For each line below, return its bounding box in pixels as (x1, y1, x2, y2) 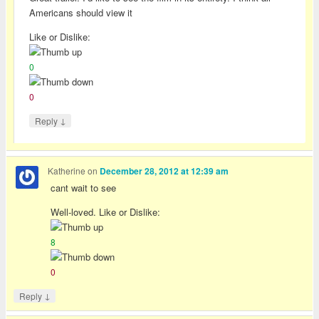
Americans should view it (29, 5, 133, 19)
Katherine (48, 164, 86, 177)
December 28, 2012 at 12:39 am (100, 165, 229, 177)
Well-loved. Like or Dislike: (51, 204, 161, 219)
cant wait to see (51, 180, 117, 194)
